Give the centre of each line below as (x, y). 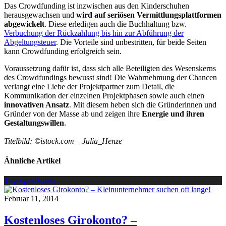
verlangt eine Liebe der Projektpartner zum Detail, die (89, 86)
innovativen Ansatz (37, 104)
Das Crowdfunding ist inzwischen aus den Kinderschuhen (97, 6)
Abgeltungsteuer (30, 42)
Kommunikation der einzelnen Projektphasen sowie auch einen (104, 95)
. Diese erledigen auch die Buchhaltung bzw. (116, 24)
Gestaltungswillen (34, 123)
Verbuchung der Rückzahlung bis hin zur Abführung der (94, 33)
